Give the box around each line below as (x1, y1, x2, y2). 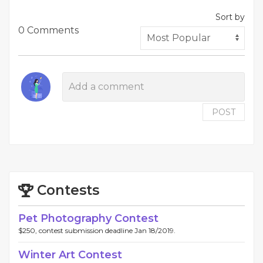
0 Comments (18, 24, 79, 36)
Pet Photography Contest (18, 211, 159, 225)
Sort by (215, 11, 245, 22)
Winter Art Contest (18, 248, 122, 261)
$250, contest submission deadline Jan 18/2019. (18, 225, 176, 235)
